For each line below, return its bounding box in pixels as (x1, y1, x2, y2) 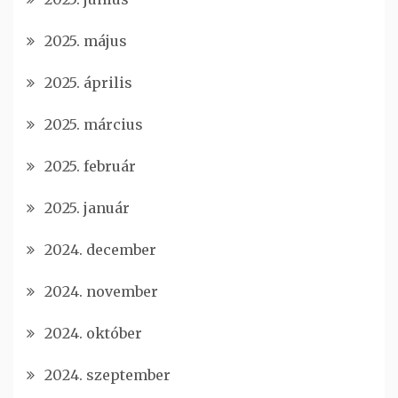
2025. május (44, 31, 127, 50)
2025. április (44, 73, 132, 92)
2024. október (44, 323, 142, 342)
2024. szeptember (44, 365, 171, 384)
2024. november (44, 282, 158, 300)
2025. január (44, 198, 130, 217)
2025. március (44, 115, 143, 133)
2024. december (44, 240, 156, 259)
